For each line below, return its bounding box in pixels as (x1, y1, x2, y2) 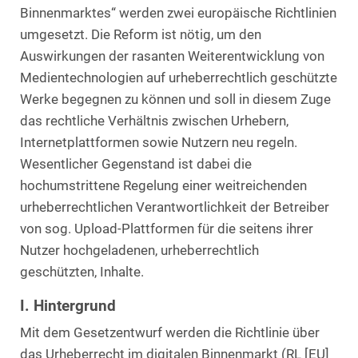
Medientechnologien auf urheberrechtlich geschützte (20, 70, 337, 86)
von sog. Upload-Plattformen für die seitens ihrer (20, 221, 313, 237)
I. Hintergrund (20, 296, 116, 315)
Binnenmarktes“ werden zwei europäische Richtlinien (20, 5, 336, 21)
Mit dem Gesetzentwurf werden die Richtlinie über (20, 324, 320, 340)
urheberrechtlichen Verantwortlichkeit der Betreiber (20, 199, 329, 215)
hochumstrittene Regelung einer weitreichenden (20, 177, 307, 193)
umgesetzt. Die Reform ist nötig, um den (20, 26, 261, 42)
